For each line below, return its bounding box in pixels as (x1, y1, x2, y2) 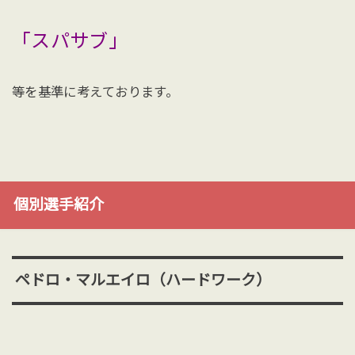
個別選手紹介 (13, 196, 104, 213)
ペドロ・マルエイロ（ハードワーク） (14, 272, 271, 289)
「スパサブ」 (11, 30, 128, 52)
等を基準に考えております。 (11, 84, 179, 99)
